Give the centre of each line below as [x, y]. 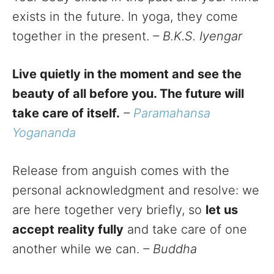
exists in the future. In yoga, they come [125, 17]
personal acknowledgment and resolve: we [136, 191]
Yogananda [44, 133]
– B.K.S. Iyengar [198, 36]
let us [222, 210]
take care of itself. [66, 113]
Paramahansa [172, 113]
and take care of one [185, 230]
